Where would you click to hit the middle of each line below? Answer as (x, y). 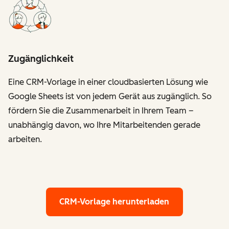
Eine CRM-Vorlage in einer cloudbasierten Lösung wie (108, 82)
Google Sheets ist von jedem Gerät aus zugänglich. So (110, 96)
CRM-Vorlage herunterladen (114, 201)
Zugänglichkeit (41, 59)
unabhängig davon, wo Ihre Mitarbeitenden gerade (104, 125)
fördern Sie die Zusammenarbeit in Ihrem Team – (101, 110)
